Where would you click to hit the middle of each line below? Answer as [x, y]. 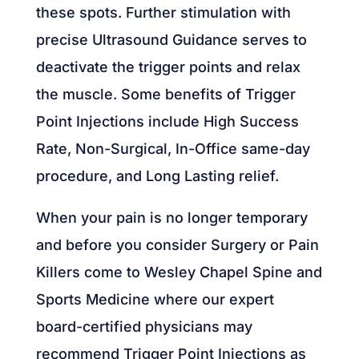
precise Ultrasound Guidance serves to [171, 39]
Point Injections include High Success [167, 121]
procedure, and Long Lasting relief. [157, 175]
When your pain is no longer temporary [171, 217]
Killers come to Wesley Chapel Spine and [179, 272]
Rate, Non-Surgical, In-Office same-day [173, 148]
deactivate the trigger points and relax [168, 67]
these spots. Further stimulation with [163, 12]
